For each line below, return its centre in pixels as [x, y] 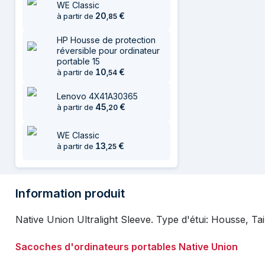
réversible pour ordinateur [108, 51]
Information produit [70, 193]
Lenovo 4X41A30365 [97, 96]
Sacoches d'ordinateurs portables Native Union [127, 247]
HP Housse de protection [106, 40]
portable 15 [78, 61]
